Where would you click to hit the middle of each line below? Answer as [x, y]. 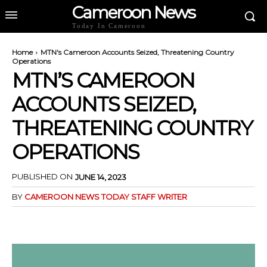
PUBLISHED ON [42, 177]
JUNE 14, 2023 [101, 177]
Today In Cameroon [109, 26]
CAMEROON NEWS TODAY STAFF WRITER [106, 196]
